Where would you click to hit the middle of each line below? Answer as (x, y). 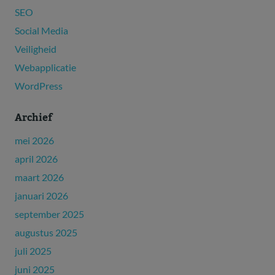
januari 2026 (41, 196)
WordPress (39, 86)
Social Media (41, 31)
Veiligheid (36, 49)
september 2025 (49, 214)
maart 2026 (39, 177)
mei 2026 (34, 141)
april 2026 (36, 159)
